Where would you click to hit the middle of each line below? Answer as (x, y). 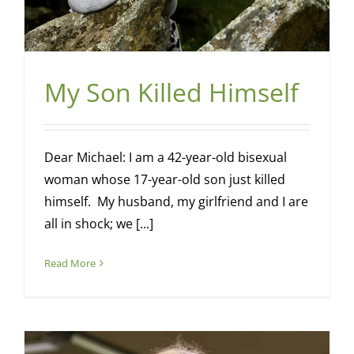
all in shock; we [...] (98, 224)
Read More (70, 264)
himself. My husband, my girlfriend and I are (176, 202)
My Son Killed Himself (171, 92)
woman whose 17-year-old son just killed (164, 180)
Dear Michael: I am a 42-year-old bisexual (165, 158)
